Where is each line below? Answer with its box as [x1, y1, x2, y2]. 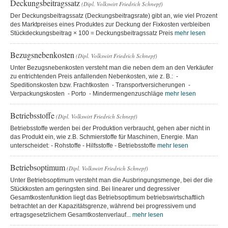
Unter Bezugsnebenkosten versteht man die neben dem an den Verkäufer [10, 64, 213, 71]
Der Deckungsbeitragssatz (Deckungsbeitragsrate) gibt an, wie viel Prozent [10, 12, 217, 19]
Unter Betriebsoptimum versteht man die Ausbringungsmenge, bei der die [10, 176, 213, 184]
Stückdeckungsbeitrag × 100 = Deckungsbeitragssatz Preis [10, 29, 175, 37]
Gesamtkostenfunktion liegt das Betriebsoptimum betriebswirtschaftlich [10, 193, 205, 201]
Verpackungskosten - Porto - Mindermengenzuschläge [10, 90, 165, 97]
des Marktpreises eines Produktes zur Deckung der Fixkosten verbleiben [10, 20, 212, 28]
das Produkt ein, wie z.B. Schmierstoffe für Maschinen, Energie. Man [10, 133, 198, 140]
